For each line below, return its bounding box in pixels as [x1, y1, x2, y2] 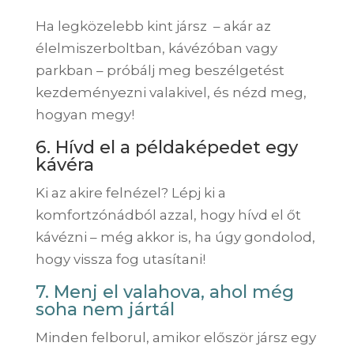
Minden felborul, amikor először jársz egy [35, 329, 316, 345]
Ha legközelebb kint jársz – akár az [35, 17, 271, 34]
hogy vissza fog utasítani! [35, 250, 209, 267]
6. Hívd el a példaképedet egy [35, 136, 298, 158]
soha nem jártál [35, 298, 175, 320]
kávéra [35, 153, 94, 175]
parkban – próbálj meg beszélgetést [35, 62, 284, 78]
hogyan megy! [35, 106, 134, 122]
